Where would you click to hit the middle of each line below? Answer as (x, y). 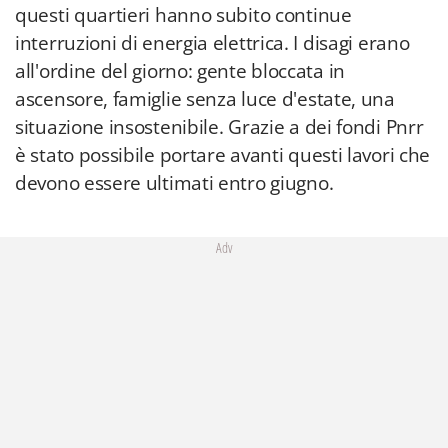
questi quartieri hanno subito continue (183, 15)
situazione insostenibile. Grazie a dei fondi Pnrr (219, 127)
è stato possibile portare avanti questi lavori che (223, 155)
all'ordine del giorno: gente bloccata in (180, 71)
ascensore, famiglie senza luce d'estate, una (205, 99)
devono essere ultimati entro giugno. (174, 183)
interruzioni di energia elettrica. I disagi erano (212, 43)
